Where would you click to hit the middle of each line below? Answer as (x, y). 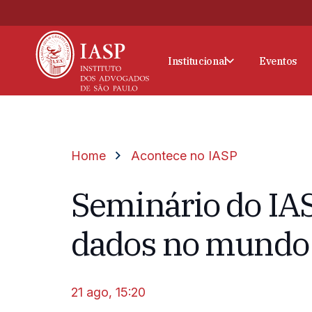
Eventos (278, 61)
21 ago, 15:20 (108, 292)
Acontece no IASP (184, 156)
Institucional (197, 61)
